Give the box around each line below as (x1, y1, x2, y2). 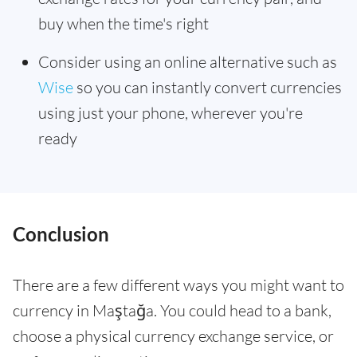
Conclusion (13, 222, 109, 245)
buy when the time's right (38, 14, 209, 33)
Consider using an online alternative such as (38, 52, 337, 72)
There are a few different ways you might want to (13, 275, 344, 295)
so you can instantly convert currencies (73, 77, 342, 97)
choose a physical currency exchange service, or (13, 326, 334, 346)
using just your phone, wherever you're (38, 103, 303, 123)
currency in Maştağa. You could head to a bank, (13, 300, 331, 320)
